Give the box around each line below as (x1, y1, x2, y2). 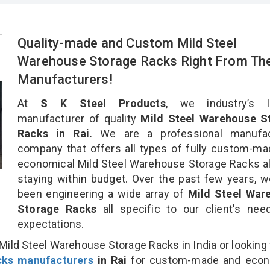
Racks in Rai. (17, 127, 93, 140)
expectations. (17, 217, 84, 230)
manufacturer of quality (17, 111, 136, 125)
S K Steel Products (40, 96, 166, 110)
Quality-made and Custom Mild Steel (17, 35, 237, 51)
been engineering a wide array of (17, 187, 188, 200)
